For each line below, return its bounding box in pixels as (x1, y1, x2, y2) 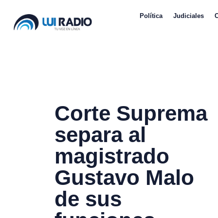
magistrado (54, 144, 169, 168)
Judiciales (173, 12, 204, 19)
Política (139, 12, 163, 19)
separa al (54, 123, 146, 147)
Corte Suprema (54, 101, 207, 126)
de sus (54, 187, 122, 211)
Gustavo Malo (54, 165, 194, 190)
